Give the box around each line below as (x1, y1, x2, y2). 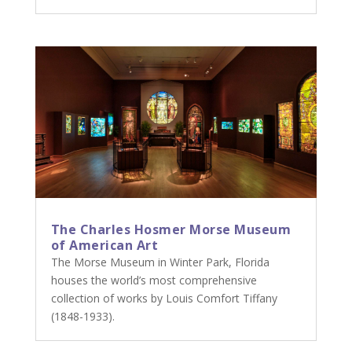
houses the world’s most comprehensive (50, 273, 257, 288)
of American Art (50, 236, 159, 255)
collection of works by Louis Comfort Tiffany (50, 291, 277, 306)
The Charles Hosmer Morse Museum (50, 221, 291, 239)
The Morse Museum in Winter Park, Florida (50, 255, 269, 270)
